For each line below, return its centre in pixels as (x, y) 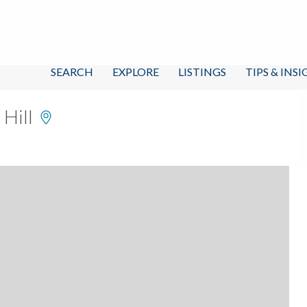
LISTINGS (202, 71)
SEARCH (72, 71)
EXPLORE (136, 71)
